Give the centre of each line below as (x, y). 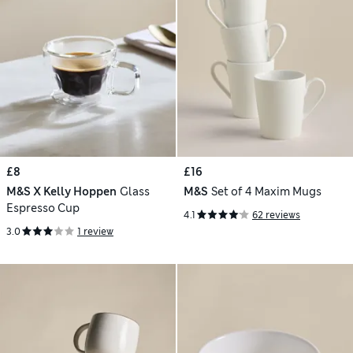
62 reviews (276, 215)
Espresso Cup (43, 208)
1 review (95, 231)
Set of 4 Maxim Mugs (266, 192)
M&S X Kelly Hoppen (61, 192)
